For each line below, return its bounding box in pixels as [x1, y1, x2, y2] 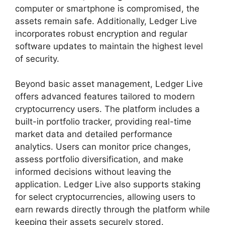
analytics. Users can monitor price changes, [15, 142, 191, 152]
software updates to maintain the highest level [15, 41, 203, 51]
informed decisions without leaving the [15, 167, 171, 177]
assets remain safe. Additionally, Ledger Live [15, 16, 197, 26]
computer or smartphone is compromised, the [15, 3, 199, 14]
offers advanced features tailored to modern [15, 91, 195, 101]
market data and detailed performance [15, 129, 172, 139]
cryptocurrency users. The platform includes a [15, 104, 200, 114]
